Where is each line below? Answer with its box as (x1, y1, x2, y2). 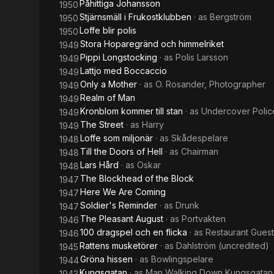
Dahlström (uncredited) (176, 240, 269, 251)
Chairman (181, 146, 218, 157)
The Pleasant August (80, 213, 163, 224)
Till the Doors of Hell (80, 146, 163, 157)
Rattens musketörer (80, 240, 158, 251)
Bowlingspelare (151, 254, 213, 264)
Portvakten (182, 213, 226, 224)
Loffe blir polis (80, 25, 136, 35)
